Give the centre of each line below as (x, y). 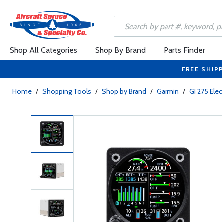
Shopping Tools (67, 91)
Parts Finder (184, 50)
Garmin (168, 91)
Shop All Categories (44, 50)
